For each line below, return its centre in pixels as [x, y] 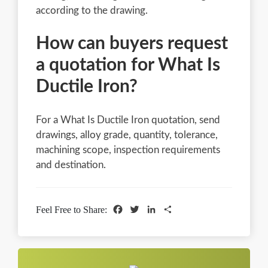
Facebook [142, 209]
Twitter [154, 209]
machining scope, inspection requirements [128, 150]
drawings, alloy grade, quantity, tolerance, [127, 135]
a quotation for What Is [128, 65]
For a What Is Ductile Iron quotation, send [128, 120]
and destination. [71, 165]
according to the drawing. [92, 10]
